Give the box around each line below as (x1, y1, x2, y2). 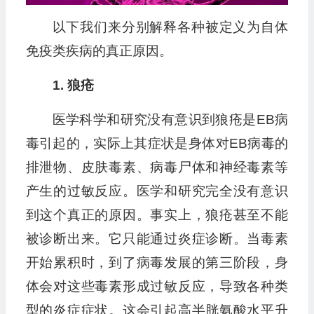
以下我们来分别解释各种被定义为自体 (52, 20, 288, 35)
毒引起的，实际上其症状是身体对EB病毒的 (25, 136, 288, 151)
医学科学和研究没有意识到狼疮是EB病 (52, 112, 288, 128)
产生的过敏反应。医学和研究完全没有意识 (25, 184, 288, 199)
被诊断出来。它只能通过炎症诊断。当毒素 (25, 231, 288, 247)
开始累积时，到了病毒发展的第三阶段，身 (25, 255, 288, 271)
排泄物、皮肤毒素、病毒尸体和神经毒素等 (25, 160, 288, 175)
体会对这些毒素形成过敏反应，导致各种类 (25, 279, 288, 294)
